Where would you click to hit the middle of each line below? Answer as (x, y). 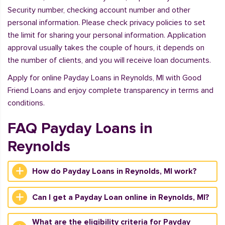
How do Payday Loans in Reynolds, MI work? (115, 171)
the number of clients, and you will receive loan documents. (109, 60)
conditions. (26, 103)
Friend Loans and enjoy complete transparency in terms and (110, 90)
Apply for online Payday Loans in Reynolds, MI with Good (104, 78)
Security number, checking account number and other (99, 10)
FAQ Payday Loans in (80, 128)
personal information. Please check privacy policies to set (106, 23)
